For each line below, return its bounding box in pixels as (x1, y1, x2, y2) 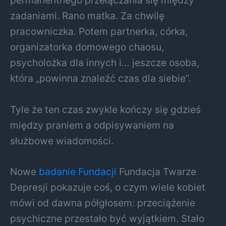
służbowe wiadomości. (10, 134, 114, 147)
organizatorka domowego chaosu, (10, 41, 164, 53)
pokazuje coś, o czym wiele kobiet (48, 181, 205, 194)
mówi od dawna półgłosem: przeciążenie (10, 197, 195, 209)
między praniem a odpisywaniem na (10, 119, 174, 131)
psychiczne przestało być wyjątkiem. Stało (10, 212, 204, 225)
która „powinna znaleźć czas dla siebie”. (10, 72, 191, 85)
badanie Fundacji (39, 165, 117, 178)
